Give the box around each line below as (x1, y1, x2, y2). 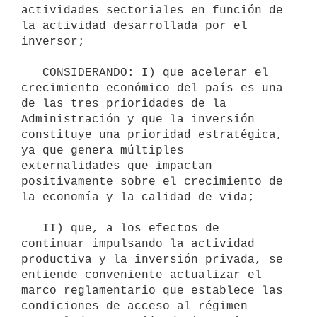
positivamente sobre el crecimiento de (21, 175, 283, 188)
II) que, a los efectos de (21, 221, 42, 235)
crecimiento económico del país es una (21, 81, 283, 95)
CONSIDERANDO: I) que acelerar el (21, 66, 42, 79)
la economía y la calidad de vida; (21, 190, 255, 204)
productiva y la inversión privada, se (21, 253, 283, 266)
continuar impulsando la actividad (21, 237, 255, 250)
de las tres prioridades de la (21, 97, 226, 110)
